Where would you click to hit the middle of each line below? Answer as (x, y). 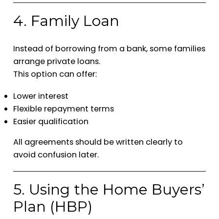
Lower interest (41, 96)
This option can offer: (55, 74)
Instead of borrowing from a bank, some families (109, 48)
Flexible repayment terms (63, 109)
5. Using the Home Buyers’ (109, 190)
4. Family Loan (66, 21)
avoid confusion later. (56, 155)
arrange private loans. (56, 61)
